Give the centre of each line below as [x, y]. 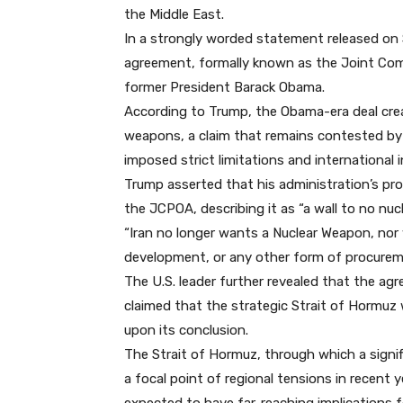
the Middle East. [174, 15]
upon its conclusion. [186, 331]
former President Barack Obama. [224, 88]
